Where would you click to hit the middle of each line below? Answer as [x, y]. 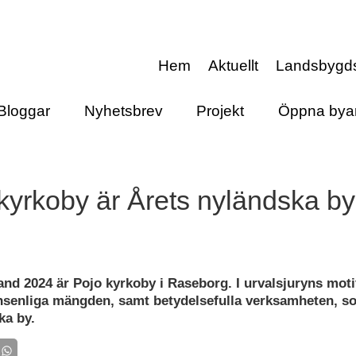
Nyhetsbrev [123, 110]
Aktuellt [233, 66]
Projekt [221, 110]
